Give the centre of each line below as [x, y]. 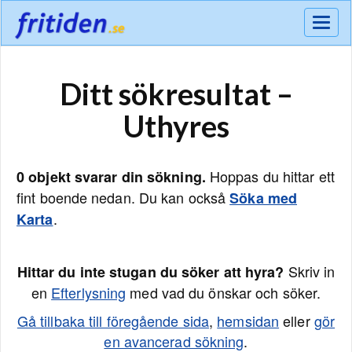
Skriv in [310, 271]
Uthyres [176, 126]
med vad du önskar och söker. [224, 292]
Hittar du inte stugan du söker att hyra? [150, 272]
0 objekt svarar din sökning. [111, 177]
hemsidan [248, 321]
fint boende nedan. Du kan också [123, 197]
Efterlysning [89, 292]
